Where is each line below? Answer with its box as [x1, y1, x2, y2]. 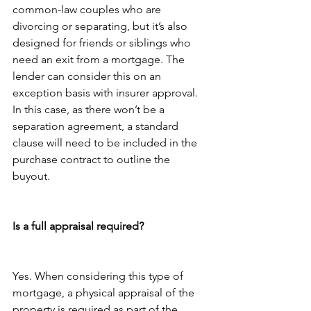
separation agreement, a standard [12, 119, 181, 133]
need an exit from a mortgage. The [12, 53, 187, 66]
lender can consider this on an [12, 69, 164, 83]
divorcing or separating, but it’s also [12, 19, 190, 33]
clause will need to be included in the [12, 136, 200, 149]
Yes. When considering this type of [12, 269, 186, 283]
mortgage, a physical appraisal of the [12, 286, 197, 299]
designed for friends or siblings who [12, 36, 194, 49]
